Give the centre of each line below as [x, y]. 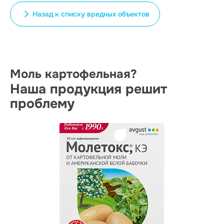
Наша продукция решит [88, 89]
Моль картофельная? [73, 74]
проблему [42, 103]
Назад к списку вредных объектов [91, 14]
